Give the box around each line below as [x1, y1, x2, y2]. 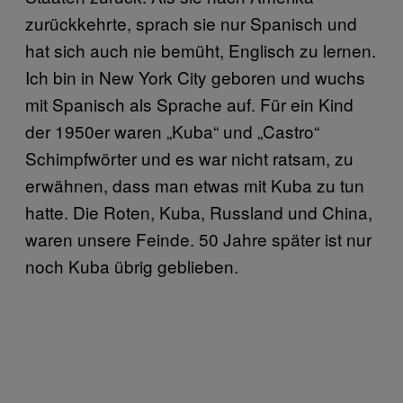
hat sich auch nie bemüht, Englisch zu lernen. [25, 38, 376, 62]
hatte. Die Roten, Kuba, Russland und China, [25, 200, 372, 224]
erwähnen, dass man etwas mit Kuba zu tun [25, 173, 364, 197]
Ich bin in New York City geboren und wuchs [25, 65, 365, 89]
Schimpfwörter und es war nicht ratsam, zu [25, 146, 354, 170]
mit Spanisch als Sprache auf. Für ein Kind [25, 92, 354, 116]
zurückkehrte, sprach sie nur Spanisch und [25, 11, 357, 35]
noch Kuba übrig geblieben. [25, 254, 238, 278]
